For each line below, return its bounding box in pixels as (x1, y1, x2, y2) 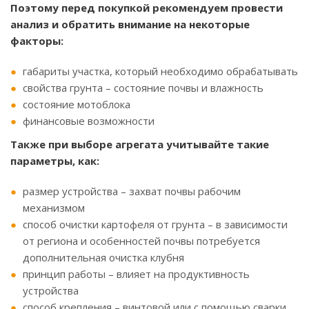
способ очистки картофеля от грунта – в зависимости (23, 217, 288, 232)
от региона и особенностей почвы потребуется (23, 234, 260, 248)
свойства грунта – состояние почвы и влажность (23, 81, 263, 95)
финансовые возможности (23, 114, 154, 128)
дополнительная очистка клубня (23, 250, 184, 265)
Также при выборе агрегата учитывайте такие (10, 137, 269, 152)
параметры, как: (10, 154, 99, 168)
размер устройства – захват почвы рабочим (23, 184, 241, 199)
